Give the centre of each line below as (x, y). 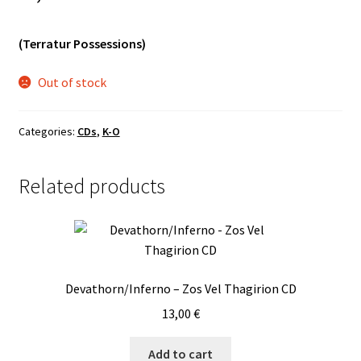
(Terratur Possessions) (82, 44)
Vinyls (34, 29)
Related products (91, 187)
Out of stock (73, 82)
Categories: (48, 132)
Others (37, 71)
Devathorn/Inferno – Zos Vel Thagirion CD (180, 288)
